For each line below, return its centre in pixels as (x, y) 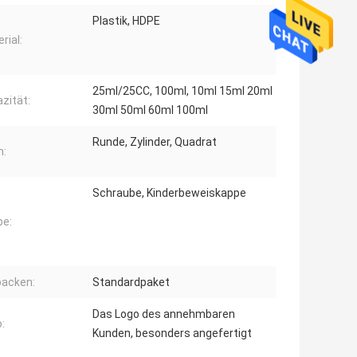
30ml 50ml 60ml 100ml (150, 110)
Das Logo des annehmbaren (164, 314)
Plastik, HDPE (126, 21)
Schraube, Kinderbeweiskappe (169, 193)
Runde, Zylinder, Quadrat (155, 142)
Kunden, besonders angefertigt (172, 333)
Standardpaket (131, 282)
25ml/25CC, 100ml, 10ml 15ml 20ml (182, 91)
